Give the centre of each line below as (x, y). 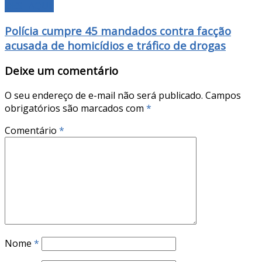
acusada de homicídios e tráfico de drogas (115, 45)
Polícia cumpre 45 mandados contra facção (118, 30)
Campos (223, 96)
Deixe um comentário (61, 71)
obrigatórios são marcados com (75, 108)
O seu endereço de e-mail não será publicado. (104, 96)
